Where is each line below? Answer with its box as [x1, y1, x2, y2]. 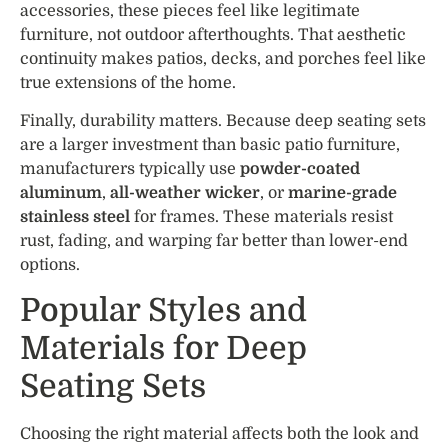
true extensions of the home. [20, 73, 236, 92]
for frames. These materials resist [130, 208, 393, 227]
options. [20, 256, 80, 275]
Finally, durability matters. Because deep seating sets [20, 112, 426, 131]
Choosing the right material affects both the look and [20, 424, 419, 443]
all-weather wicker [110, 184, 260, 203]
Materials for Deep [20, 329, 307, 367]
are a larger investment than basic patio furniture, [20, 136, 400, 155]
